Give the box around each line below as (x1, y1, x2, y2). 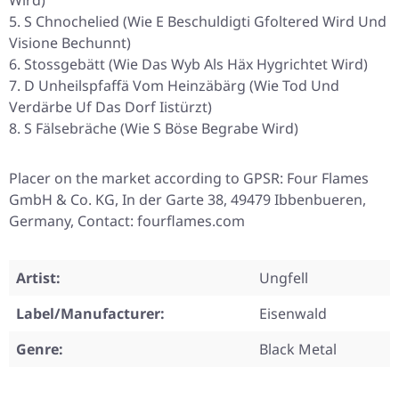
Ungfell (259, 268, 308, 289)
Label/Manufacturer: (16, 304, 165, 324)
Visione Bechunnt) (9, 33, 131, 53)
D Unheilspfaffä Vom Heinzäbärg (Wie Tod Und (24, 76, 339, 96)
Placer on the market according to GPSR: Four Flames (9, 168, 369, 189)
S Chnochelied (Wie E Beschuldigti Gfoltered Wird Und (24, 12, 387, 32)
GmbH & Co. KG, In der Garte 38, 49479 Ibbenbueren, (9, 190, 366, 210)
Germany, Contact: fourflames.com (9, 211, 245, 232)
